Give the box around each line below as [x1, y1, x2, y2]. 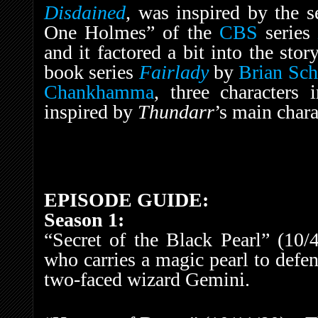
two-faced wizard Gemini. [44, 268, 250, 291]
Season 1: [44, 209, 124, 231]
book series [44, 61, 139, 84]
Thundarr [138, 101, 214, 124]
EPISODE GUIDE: [44, 189, 209, 212]
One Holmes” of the [44, 21, 219, 44]
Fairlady [138, 61, 209, 84]
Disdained [44, 1, 126, 24]
